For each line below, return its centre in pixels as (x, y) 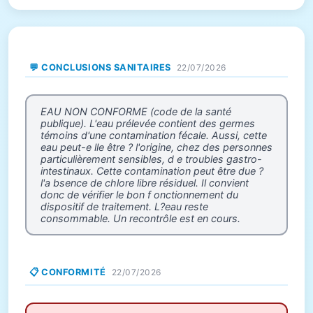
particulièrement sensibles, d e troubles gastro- (151, 159)
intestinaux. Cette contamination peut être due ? (152, 170)
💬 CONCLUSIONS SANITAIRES (100, 67)
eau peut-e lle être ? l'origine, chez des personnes (156, 147)
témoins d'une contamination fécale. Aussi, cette (154, 135)
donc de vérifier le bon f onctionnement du (139, 194)
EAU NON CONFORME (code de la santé (136, 111)
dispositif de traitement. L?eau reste (124, 206)
